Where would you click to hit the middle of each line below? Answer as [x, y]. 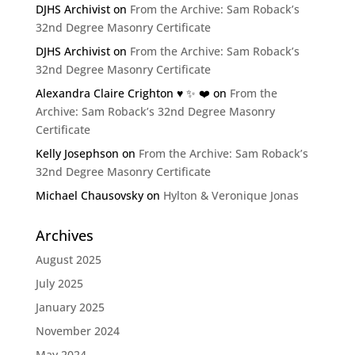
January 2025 [70, 307]
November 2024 [77, 331]
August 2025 [68, 260]
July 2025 [59, 283]
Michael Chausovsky [89, 195]
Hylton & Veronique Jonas [231, 195]
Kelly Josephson [77, 153]
